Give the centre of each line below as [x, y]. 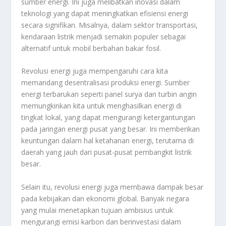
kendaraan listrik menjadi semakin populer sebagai [104, 36]
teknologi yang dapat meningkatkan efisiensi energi [105, 13]
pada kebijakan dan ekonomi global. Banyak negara [105, 198]
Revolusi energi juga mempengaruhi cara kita [95, 71]
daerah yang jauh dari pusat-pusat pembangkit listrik [107, 152]
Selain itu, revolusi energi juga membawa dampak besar [112, 187]
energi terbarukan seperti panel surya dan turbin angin [109, 94]
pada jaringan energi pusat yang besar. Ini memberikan [111, 129]
